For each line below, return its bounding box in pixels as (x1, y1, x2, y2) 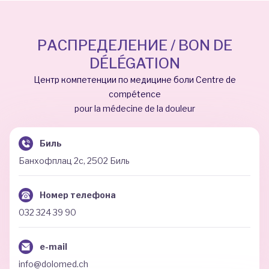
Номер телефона (40, 189, 116, 200)
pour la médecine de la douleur (74, 103, 195, 113)
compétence (108, 88, 161, 99)
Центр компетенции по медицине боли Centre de (33, 74, 236, 85)
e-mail (40, 241, 67, 252)
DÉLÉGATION (89, 54, 180, 72)
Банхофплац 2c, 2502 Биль (19, 155, 130, 166)
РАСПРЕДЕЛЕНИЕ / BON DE (37, 36, 232, 54)
